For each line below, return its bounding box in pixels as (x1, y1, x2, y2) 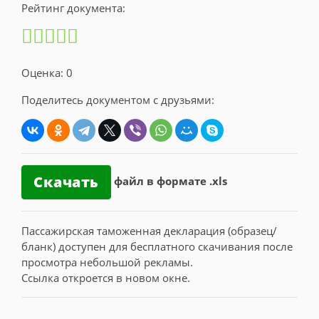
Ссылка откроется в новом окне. (21, 270, 190, 285)
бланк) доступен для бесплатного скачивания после (21, 239, 293, 253)
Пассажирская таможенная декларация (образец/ (21, 223, 277, 238)
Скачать (33, 172, 99, 192)
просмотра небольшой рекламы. (21, 254, 193, 269)
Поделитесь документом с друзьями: (21, 92, 214, 107)
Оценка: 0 (21, 65, 73, 80)
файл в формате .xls (113, 174, 227, 188)
